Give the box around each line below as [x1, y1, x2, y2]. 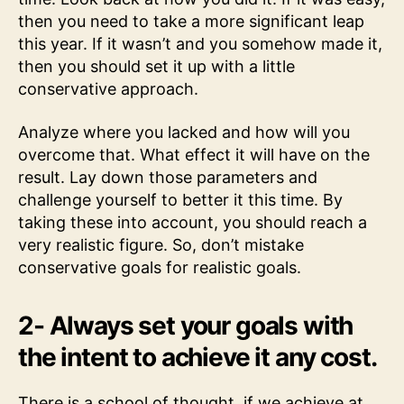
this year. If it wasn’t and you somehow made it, [18, 34, 382, 54]
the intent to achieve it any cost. [18, 341, 377, 372]
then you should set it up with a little [18, 57, 295, 77]
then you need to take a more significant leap [18, 12, 364, 32]
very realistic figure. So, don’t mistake [18, 234, 304, 254]
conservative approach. [18, 79, 198, 99]
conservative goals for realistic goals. [18, 257, 301, 277]
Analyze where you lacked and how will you [18, 122, 350, 142]
